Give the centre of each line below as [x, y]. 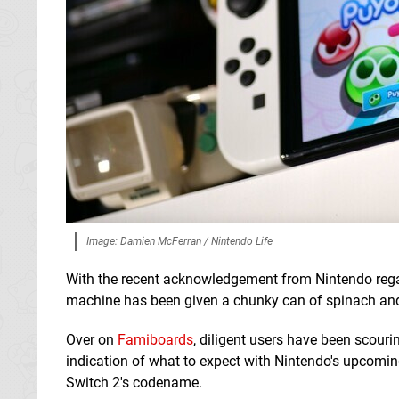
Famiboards [155, 339]
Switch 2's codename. [134, 382]
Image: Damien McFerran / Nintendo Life [179, 241]
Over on [92, 339]
